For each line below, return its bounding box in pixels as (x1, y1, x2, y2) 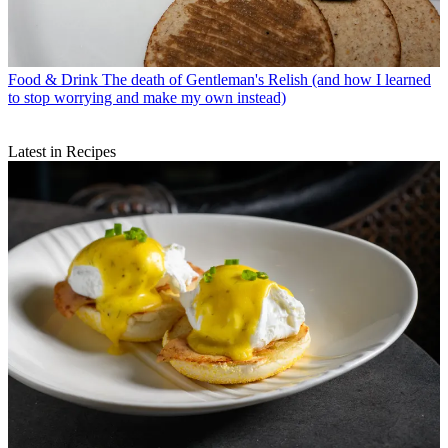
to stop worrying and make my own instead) (8, 88, 286, 106)
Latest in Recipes (8, 142, 116, 160)
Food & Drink (8, 70, 98, 88)
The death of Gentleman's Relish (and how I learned (102, 70, 431, 88)
